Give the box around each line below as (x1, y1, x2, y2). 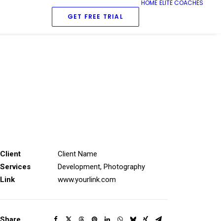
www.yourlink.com (58, 175, 116, 184)
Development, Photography (58, 162, 145, 171)
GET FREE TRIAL (68, 12, 123, 21)
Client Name (58, 149, 97, 158)
